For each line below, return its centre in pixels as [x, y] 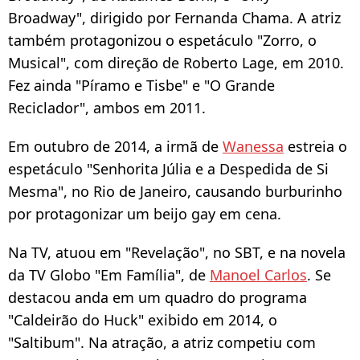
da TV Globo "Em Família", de [109, 274]
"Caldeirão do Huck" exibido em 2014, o [143, 319]
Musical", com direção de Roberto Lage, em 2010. [176, 62]
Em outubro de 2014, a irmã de [115, 146]
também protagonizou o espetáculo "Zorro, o [162, 40]
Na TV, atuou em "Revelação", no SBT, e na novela [177, 252]
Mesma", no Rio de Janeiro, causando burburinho [175, 191]
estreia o [315, 146]
